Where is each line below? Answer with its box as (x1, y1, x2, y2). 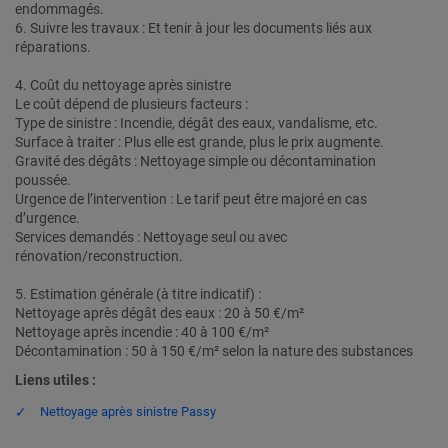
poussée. (15, 172, 71, 189)
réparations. (15, 39, 91, 56)
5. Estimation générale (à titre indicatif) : (15, 286, 261, 303)
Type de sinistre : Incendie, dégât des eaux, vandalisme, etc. (15, 115, 378, 132)
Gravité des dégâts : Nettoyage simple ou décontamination (15, 153, 376, 170)
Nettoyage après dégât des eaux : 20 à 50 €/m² (15, 305, 304, 322)
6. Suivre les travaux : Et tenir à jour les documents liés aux (15, 20, 372, 37)
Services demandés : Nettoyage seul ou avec (15, 229, 287, 246)
